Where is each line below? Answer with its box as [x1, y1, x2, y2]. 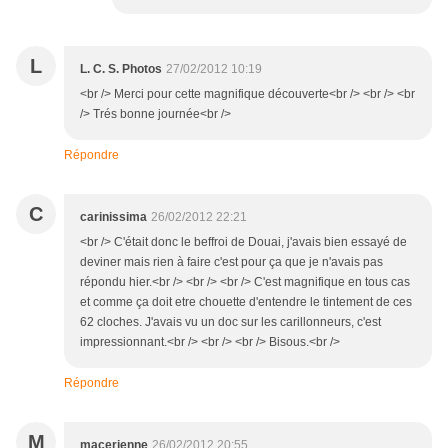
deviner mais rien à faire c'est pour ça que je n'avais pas [80, 255, 383, 270]
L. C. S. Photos [80, 62, 162, 77]
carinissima [80, 210, 147, 225]
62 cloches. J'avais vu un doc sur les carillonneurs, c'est [80, 315, 381, 330]
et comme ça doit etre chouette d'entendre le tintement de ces [80, 295, 412, 310]
